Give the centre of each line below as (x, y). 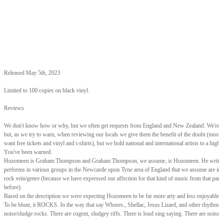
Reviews (14, 108)
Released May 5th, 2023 (32, 73)
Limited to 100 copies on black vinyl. (47, 90)
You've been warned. (28, 152)
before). (13, 187)
